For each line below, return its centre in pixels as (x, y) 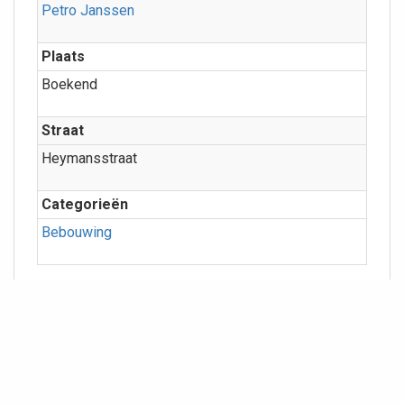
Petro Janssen (88, 11)
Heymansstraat (89, 159)
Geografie (81, 321)
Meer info (69, 290)
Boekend (69, 85)
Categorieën (85, 205)
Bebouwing (77, 233)
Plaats (63, 57)
